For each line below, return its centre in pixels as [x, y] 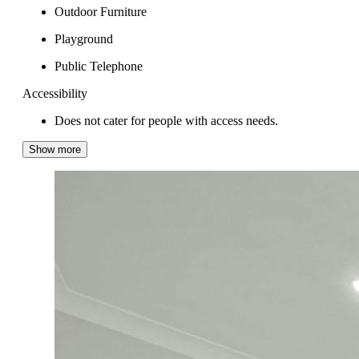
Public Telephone [99, 66]
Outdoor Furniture [101, 11]
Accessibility [55, 93]
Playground [84, 38]
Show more [55, 149]
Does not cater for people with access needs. [166, 120]
